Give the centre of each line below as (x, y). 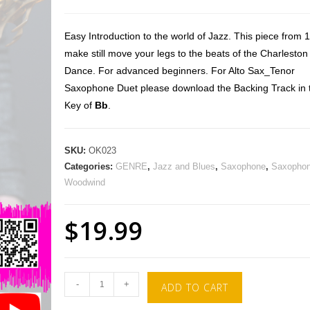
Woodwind (85, 182)
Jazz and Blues (184, 166)
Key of (80, 105)
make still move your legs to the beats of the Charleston (186, 53)
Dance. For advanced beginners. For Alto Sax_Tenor (180, 71)
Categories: (90, 166)
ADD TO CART (195, 288)
